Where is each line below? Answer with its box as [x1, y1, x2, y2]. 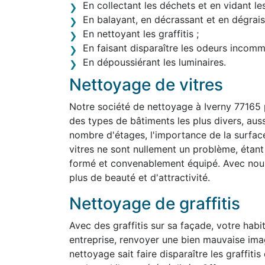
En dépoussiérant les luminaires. [83, 56, 226, 68]
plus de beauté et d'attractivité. [69, 172, 210, 183]
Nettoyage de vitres [69, 75, 223, 95]
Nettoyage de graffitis [69, 193, 240, 214]
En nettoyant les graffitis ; [83, 28, 199, 40]
